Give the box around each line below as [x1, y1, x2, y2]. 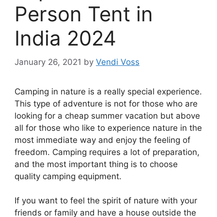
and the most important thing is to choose [15, 159, 178, 169]
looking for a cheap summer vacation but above [15, 110, 200, 121]
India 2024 [15, 26, 116, 51]
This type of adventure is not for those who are [15, 98, 198, 108]
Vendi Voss [96, 57, 139, 67]
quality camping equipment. [15, 171, 122, 181]
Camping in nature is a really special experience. [15, 86, 202, 96]
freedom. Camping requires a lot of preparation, [15, 147, 200, 157]
